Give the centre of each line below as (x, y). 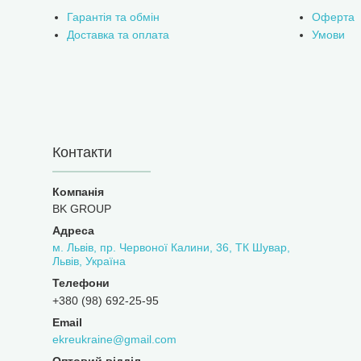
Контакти (82, 152)
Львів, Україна (89, 261)
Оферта (333, 17)
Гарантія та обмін (113, 17)
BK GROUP (82, 209)
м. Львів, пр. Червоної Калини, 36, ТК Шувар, (171, 247)
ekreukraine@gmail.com (114, 339)
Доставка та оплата (118, 35)
